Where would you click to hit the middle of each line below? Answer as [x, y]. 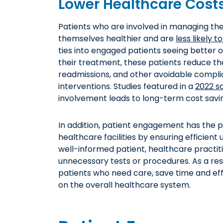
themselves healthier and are [117, 38]
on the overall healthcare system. [124, 185]
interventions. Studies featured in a [127, 86]
